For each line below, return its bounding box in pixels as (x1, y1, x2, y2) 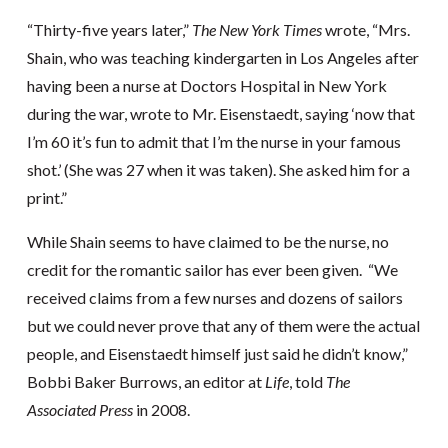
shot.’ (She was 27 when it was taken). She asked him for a (26, 160, 410, 179)
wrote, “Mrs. (321, 20, 410, 39)
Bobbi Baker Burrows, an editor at (26, 372, 265, 391)
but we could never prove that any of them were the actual (26, 316, 420, 335)
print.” (26, 188, 67, 207)
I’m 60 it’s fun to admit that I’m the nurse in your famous (26, 132, 401, 151)
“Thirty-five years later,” (26, 20, 192, 39)
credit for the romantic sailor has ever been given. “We (26, 260, 398, 279)
